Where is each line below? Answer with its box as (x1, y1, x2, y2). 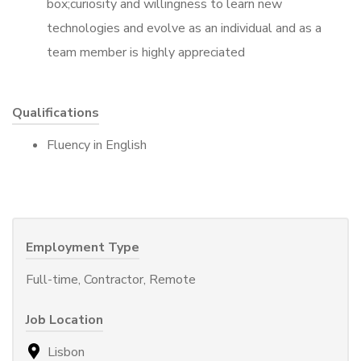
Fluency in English (47, 135, 147, 154)
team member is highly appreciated (47, 43, 245, 61)
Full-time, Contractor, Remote (26, 270, 196, 288)
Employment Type (26, 238, 139, 256)
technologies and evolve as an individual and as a (47, 19, 322, 37)
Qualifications (12, 103, 99, 122)
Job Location (26, 310, 103, 329)
